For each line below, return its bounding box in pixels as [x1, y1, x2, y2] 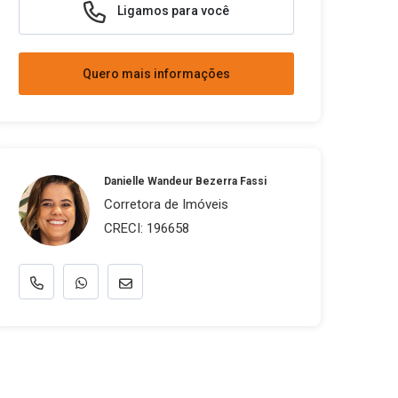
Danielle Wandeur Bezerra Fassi [104, 175, 267, 187]
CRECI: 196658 [104, 220, 189, 236]
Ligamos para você [115, 3, 229, 18]
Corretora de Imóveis [104, 196, 228, 212]
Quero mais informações [83, 66, 230, 81]
